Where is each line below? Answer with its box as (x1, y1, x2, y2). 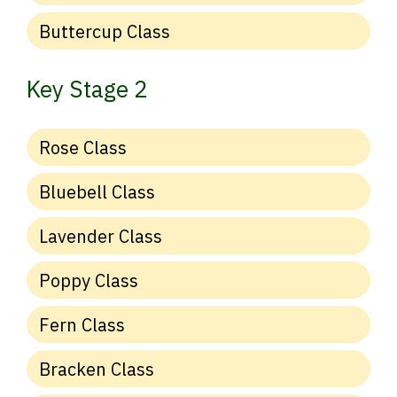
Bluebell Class (39, 179, 155, 204)
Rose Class (39, 135, 127, 160)
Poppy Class (39, 268, 138, 292)
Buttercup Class (39, 19, 170, 43)
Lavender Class (39, 223, 162, 248)
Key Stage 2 (27, 74, 148, 104)
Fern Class (39, 312, 125, 337)
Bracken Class (39, 356, 154, 381)
